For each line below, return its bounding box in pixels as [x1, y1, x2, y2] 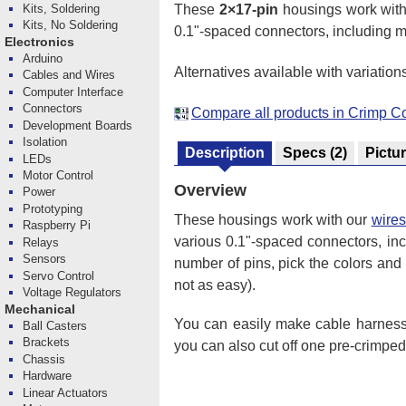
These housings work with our [174, 211, 372, 227]
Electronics [4, 34, 74, 49]
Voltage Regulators [23, 285, 122, 300]
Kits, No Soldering [23, 18, 119, 33]
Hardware [23, 369, 72, 383]
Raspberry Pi [23, 218, 92, 233]
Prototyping [23, 201, 83, 216]
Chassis [23, 352, 66, 366]
